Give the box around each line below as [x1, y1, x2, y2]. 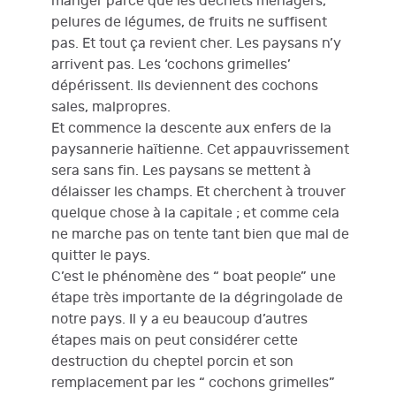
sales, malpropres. [51, 98, 171, 116]
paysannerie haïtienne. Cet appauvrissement [51, 141, 349, 158]
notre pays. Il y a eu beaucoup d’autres [51, 310, 308, 328]
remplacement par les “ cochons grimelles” [51, 374, 335, 392]
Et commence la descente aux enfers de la [51, 119, 331, 137]
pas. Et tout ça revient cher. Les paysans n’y [51, 34, 341, 52]
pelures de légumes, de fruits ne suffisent [51, 13, 327, 31]
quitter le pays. [51, 247, 150, 264]
